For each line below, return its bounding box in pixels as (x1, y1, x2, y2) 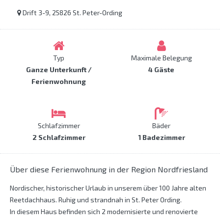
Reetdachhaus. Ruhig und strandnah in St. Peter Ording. (10, 195, 182, 204)
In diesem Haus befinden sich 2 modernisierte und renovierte (10, 207, 198, 216)
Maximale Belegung (131, 54, 192, 62)
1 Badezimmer (137, 133, 185, 142)
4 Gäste (148, 65, 174, 74)
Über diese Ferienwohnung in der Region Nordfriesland (10, 165, 208, 174)
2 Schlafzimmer (32, 133, 85, 142)
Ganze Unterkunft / (26, 65, 92, 74)
